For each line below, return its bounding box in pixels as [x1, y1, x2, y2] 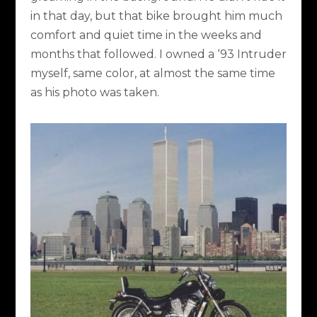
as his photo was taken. [30, 85, 159, 99]
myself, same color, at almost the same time [30, 66, 275, 80]
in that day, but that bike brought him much [30, 8, 282, 23]
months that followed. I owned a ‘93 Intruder [30, 47, 287, 61]
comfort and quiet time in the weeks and [30, 28, 262, 42]
